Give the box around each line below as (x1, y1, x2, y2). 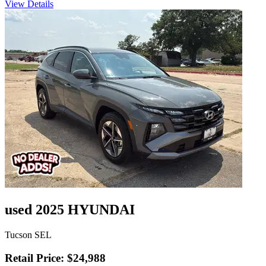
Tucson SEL (5, 229, 52, 240)
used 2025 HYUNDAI (5, 201, 135, 217)
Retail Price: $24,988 (5, 251, 106, 264)
